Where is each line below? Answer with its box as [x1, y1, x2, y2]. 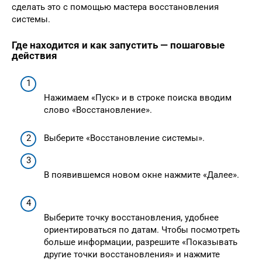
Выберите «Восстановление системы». [44, 133, 205, 143]
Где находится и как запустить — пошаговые [12, 39, 225, 51]
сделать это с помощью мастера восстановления [12, 1, 219, 12]
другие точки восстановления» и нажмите [44, 249, 220, 260]
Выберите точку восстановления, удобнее [44, 212, 219, 223]
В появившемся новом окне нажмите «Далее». [44, 169, 239, 180]
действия [12, 50, 57, 61]
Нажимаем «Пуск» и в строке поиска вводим [44, 92, 232, 103]
